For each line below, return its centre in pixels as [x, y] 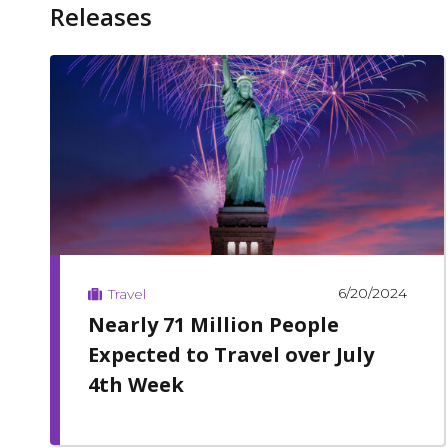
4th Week [135, 384]
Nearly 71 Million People [213, 324]
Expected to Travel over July [230, 354]
